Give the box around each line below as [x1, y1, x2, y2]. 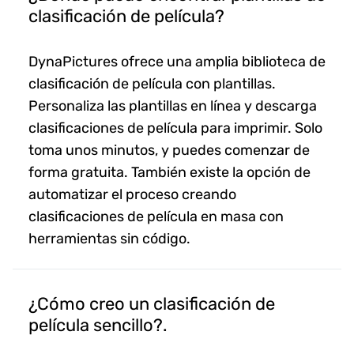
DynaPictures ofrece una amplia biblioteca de [28, 52, 326, 70]
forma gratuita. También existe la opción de [28, 163, 311, 181]
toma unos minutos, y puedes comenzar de [28, 141, 310, 159]
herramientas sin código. [28, 229, 190, 247]
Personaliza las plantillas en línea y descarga [28, 96, 317, 115]
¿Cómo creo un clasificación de [28, 292, 275, 314]
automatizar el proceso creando [28, 185, 236, 203]
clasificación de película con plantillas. [28, 74, 276, 92]
